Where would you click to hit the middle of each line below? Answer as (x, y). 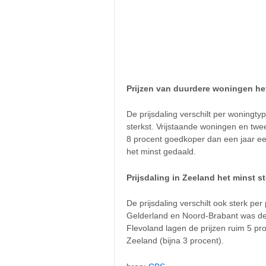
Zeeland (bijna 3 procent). (175, 241)
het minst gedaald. (161, 152)
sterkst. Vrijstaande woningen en (189, 127)
